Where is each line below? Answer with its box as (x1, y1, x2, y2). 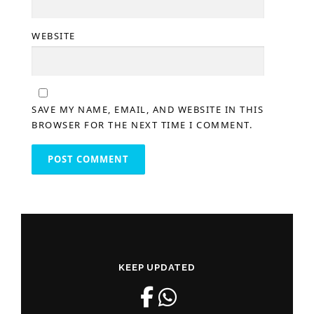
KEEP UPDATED (118, 261, 196, 273)
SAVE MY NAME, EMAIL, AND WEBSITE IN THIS (32, 103, 264, 116)
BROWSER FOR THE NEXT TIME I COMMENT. (32, 118, 252, 132)
